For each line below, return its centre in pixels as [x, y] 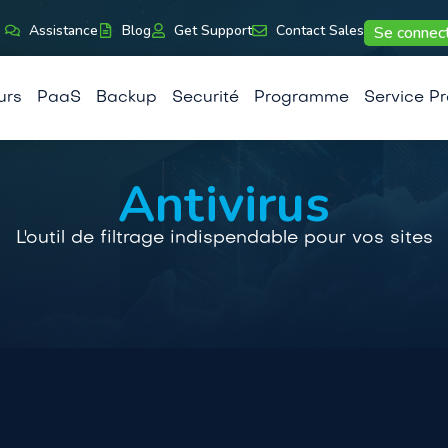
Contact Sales [320, 30]
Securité [205, 98]
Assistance [63, 30]
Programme [301, 98]
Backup [126, 98]
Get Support [213, 30]
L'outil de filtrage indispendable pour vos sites [224, 238]
